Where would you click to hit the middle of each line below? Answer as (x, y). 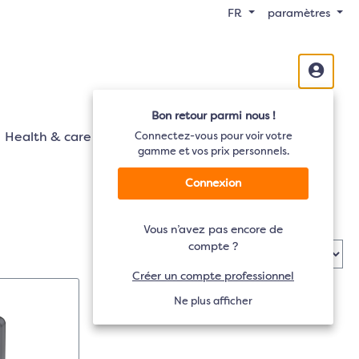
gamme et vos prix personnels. (213, 152)
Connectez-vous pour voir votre (213, 137)
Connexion (213, 184)
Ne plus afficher (213, 302)
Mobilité (143, 138)
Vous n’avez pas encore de (213, 230)
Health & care (48, 138)
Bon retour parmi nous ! (213, 116)
